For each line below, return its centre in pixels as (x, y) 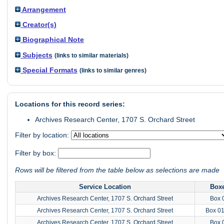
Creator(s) (38, 24)
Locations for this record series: (70, 104)
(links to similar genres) (113, 71)
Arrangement (43, 9)
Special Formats (49, 70)
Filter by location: (43, 135)
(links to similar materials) (91, 55)
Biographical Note (52, 40)
